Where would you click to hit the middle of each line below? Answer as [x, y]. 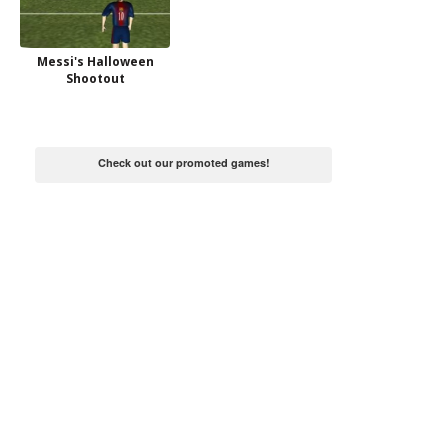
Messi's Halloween [95, 61]
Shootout [95, 78]
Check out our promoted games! [183, 162]
